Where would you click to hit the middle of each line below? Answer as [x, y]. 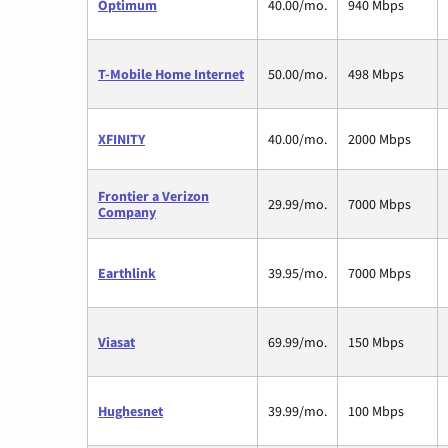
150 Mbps [376, 341]
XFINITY [121, 138]
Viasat [116, 341]
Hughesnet [130, 410]
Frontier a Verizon [153, 195]
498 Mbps [376, 73]
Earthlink [127, 272]
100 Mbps [376, 410]
